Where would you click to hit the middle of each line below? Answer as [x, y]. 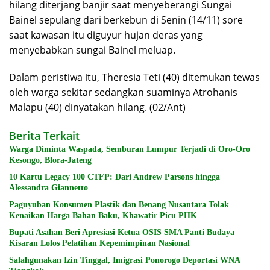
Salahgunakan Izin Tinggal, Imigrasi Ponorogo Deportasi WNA [125, 260]
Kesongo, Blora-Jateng [50, 160]
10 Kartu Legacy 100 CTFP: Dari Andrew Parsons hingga [115, 177]
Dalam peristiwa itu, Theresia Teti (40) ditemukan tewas [134, 77]
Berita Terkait [44, 136]
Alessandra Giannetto [49, 188]
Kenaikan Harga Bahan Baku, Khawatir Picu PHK [103, 216]
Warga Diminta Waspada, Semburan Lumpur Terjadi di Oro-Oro [130, 149]
